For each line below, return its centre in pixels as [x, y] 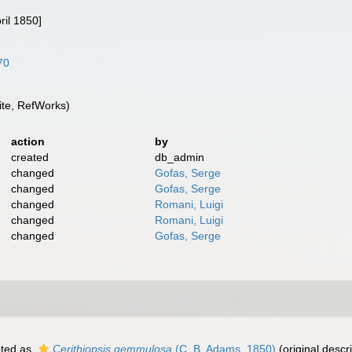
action [27, 141]
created [29, 157]
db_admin [180, 157]
